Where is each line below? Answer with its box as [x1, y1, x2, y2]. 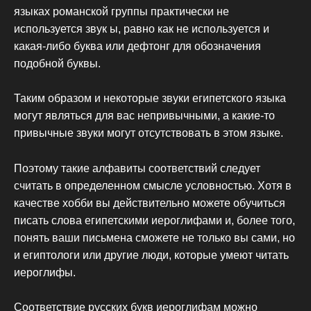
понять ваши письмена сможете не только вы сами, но [14, 231, 295, 244]
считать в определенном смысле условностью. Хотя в [14, 179, 292, 192]
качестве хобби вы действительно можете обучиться [14, 196, 285, 209]
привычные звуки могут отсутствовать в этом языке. [14, 127, 283, 140]
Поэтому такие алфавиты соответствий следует [14, 162, 260, 174]
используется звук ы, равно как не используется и [14, 22, 269, 35]
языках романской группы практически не [14, 5, 229, 17]
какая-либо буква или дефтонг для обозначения [14, 40, 261, 52]
